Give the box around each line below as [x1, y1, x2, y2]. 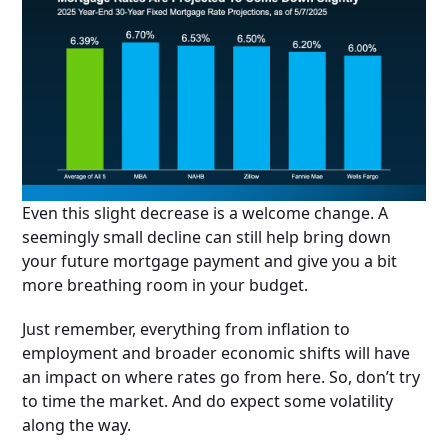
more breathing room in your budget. [22, 274, 309, 297]
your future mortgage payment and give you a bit [22, 250, 398, 273]
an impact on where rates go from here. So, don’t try [22, 366, 421, 389]
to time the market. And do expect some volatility [22, 390, 394, 413]
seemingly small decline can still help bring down [22, 226, 392, 249]
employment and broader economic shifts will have [22, 342, 411, 365]
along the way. [22, 414, 132, 437]
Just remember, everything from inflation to [22, 318, 351, 341]
